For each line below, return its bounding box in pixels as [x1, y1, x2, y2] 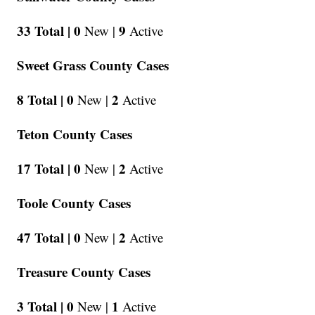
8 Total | [17, 90, 64, 110]
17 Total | [17, 159, 71, 179]
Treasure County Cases [17, 262, 151, 282]
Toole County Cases [17, 193, 131, 213]
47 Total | [17, 228, 71, 247]
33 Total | [17, 21, 71, 41]
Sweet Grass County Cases [17, 56, 169, 75]
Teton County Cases [17, 124, 133, 144]
